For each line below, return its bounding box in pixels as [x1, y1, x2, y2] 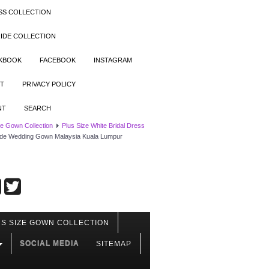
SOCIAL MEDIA [20, 239, 79, 247]
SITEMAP [96, 240, 131, 248]
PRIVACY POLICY [22, 80, 76, 88]
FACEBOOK [40, 56, 76, 64]
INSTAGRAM [94, 56, 132, 64]
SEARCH [24, 104, 51, 112]
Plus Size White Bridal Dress [62, 122, 145, 129]
